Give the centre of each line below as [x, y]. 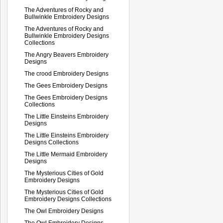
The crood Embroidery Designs [66, 73]
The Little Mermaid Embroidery [66, 154]
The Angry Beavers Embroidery [66, 55]
